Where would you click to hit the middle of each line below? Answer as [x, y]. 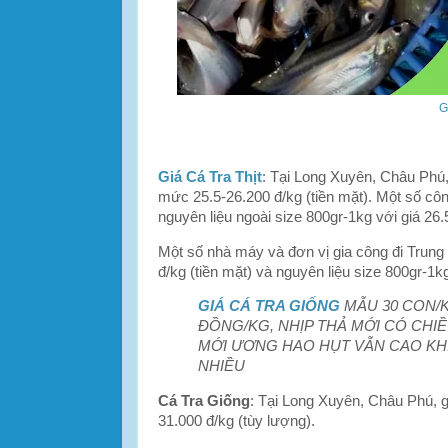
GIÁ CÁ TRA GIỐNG [269, 306]
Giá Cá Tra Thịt [210, 176]
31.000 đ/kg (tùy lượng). [236, 421]
